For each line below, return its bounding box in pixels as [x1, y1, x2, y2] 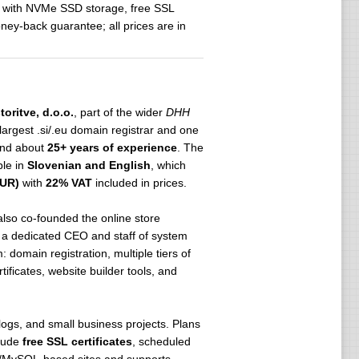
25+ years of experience [46, 141, 177, 154]
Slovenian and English [26, 159, 151, 171]
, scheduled [131, 335, 191, 348]
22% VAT [45, 176, 92, 189]
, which [150, 159, 186, 171]
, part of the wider [73, 106, 166, 119]
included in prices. [91, 176, 187, 189]
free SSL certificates [22, 335, 132, 348]
